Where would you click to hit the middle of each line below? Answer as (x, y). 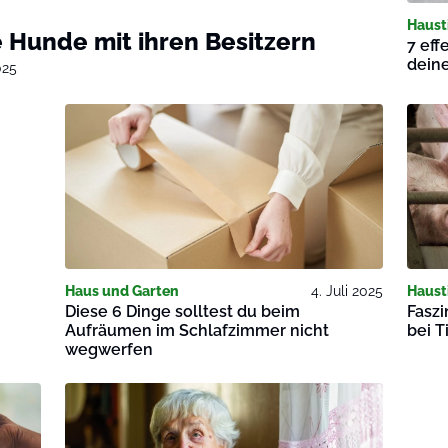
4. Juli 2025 (346, 291)
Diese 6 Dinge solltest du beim (183, 312)
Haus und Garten (122, 291)
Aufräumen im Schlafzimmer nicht (197, 331)
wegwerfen (109, 350)
